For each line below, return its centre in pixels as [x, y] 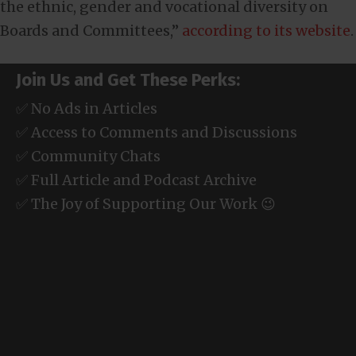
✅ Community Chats [88, 156]
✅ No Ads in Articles [87, 108]
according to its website [266, 30]
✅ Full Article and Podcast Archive [136, 180]
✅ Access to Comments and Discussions [157, 132]
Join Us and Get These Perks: [128, 79]
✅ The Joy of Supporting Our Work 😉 [146, 203]
